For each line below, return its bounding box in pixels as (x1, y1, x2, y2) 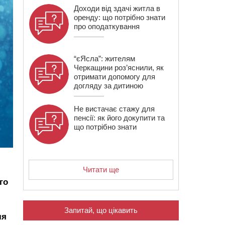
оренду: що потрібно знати (74, 13, 165, 22)
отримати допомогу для (74, 72, 155, 81)
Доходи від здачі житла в (74, 4, 160, 13)
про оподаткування (74, 22, 140, 31)
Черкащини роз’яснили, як (74, 63, 164, 72)
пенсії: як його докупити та (74, 114, 165, 122)
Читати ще (83, 165, 119, 174)
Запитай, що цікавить (64, 206, 138, 214)
